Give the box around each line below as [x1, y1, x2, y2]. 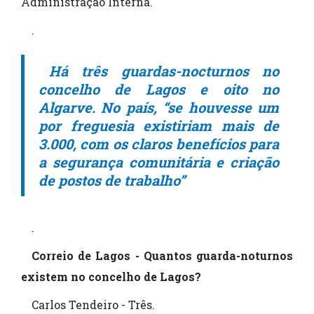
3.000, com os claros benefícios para [39, 135, 279, 153]
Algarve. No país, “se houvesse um [39, 98, 279, 116]
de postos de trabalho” [39, 171, 185, 189]
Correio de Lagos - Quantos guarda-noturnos [32, 248, 293, 263]
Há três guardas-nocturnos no [49, 62, 279, 80]
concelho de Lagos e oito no [39, 80, 279, 98]
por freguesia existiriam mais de [39, 116, 279, 135]
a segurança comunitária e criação [39, 153, 279, 171]
